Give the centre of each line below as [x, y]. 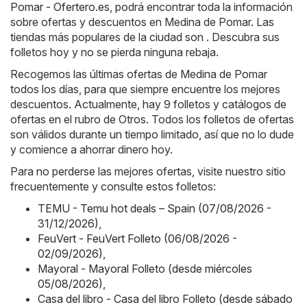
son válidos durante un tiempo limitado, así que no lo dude [152, 135]
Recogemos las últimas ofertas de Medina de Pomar [139, 74]
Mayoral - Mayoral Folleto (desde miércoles [145, 269]
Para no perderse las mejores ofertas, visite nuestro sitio [148, 172]
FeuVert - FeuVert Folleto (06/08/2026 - [137, 239]
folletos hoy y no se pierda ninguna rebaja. [114, 52]
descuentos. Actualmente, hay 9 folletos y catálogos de [148, 105]
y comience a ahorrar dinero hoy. [91, 150]
